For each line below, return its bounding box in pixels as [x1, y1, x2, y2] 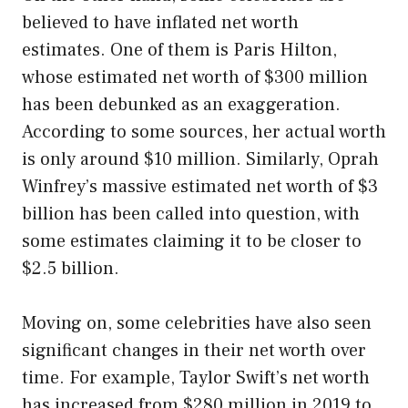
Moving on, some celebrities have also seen [22, 311, 372, 336]
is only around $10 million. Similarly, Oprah [22, 148, 379, 172]
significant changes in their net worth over [22, 339, 366, 363]
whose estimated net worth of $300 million [22, 66, 368, 90]
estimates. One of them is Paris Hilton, [22, 38, 337, 63]
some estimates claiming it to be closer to [22, 229, 362, 254]
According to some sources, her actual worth [22, 120, 386, 145]
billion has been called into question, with [22, 202, 360, 227]
